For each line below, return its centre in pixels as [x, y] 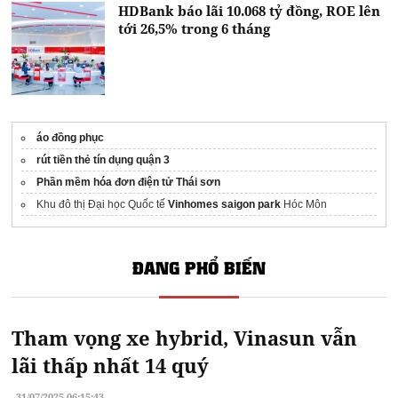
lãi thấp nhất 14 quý [111, 366]
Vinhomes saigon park [225, 204]
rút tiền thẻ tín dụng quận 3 [103, 159]
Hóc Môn [304, 204]
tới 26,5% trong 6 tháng [195, 28]
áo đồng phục [71, 137]
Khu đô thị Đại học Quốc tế [103, 204]
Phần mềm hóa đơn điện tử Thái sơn [129, 182]
